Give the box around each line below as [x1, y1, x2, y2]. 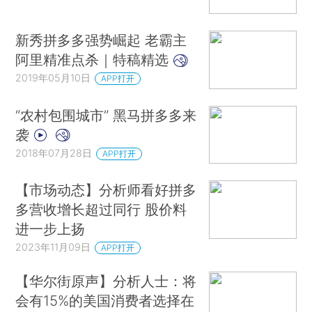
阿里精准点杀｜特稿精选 [15, 51, 173, 69]
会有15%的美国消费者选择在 [15, 291, 195, 309]
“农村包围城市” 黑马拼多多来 [15, 106, 197, 124]
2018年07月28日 [15, 146, 93, 159]
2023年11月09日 [15, 241, 91, 253]
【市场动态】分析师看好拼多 [15, 181, 197, 199]
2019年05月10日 [15, 72, 91, 84]
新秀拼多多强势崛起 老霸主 [15, 31, 187, 49]
